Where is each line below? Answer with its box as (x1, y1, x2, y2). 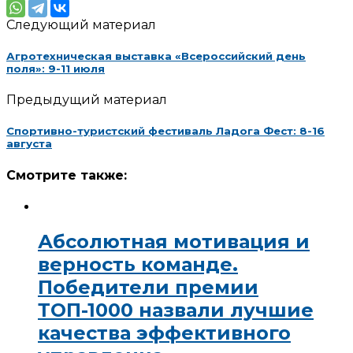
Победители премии (38, 275, 258, 299)
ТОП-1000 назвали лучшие (38, 298, 314, 321)
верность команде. (38, 252, 238, 276)
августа (6, 137, 52, 150)
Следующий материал (6, 17, 156, 32)
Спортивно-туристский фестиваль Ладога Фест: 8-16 (6, 124, 325, 138)
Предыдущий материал (6, 92, 167, 108)
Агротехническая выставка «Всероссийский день (6, 50, 306, 63)
